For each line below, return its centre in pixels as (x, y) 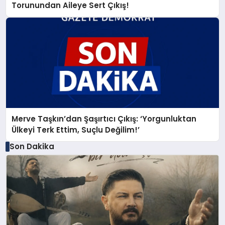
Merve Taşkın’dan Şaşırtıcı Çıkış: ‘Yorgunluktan (104, 119)
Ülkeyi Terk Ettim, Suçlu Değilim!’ (76, 130)
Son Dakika (32, 147)
